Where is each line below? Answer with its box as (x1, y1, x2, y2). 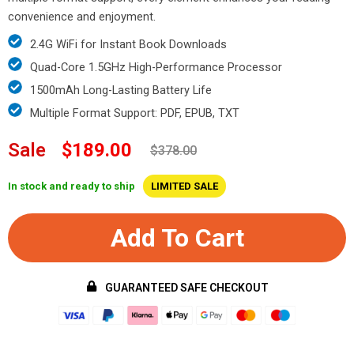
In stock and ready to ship (8, 180, 135, 193)
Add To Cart (110, 223, 244, 254)
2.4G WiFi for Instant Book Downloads (30, 37, 227, 52)
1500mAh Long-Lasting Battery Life (30, 83, 212, 98)
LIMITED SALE (151, 180, 218, 193)
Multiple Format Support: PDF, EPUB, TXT (30, 106, 239, 121)
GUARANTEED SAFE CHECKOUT (104, 281, 269, 295)
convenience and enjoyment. (8, 9, 156, 24)
